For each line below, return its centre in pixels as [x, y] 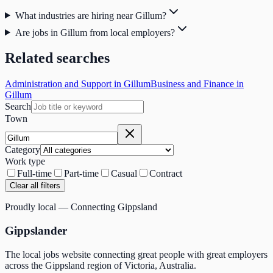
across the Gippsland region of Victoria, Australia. [101, 265]
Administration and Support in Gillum [78, 84]
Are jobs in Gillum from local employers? [95, 32]
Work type [25, 161]
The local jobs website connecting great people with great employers [136, 254]
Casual [124, 174]
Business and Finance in [197, 84]
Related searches [57, 58]
